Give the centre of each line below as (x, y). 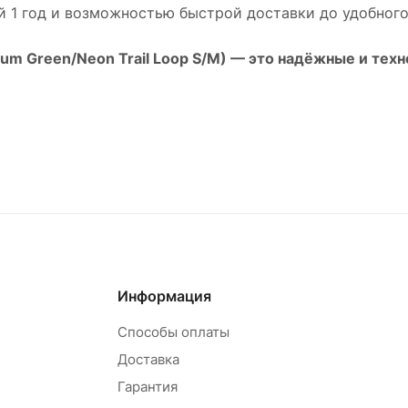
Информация (165, 296)
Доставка (149, 360)
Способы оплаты (174, 332)
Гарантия (148, 387)
